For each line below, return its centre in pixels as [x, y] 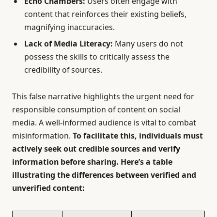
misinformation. [42, 136]
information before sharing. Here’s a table [92, 162]
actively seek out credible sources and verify [96, 149]
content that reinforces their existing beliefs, [105, 14]
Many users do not [148, 44]
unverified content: [48, 188]
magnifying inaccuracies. [70, 27]
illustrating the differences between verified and [104, 175]
